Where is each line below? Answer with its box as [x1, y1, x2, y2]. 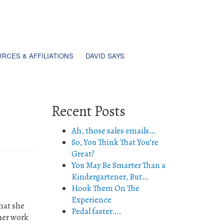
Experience [71, 194, 111, 205]
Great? [71, 148, 94, 159]
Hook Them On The [71, 182, 139, 194]
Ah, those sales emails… [71, 125, 155, 136]
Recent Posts [51, 101, 125, 121]
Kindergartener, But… [71, 171, 148, 182]
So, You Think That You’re [71, 136, 158, 148]
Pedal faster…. [71, 205, 121, 217]
